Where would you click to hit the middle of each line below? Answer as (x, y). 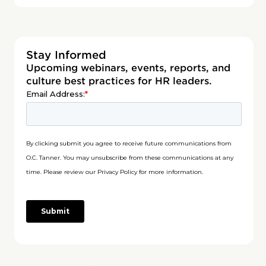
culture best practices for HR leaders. (119, 81)
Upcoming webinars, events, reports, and (128, 68)
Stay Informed (66, 55)
